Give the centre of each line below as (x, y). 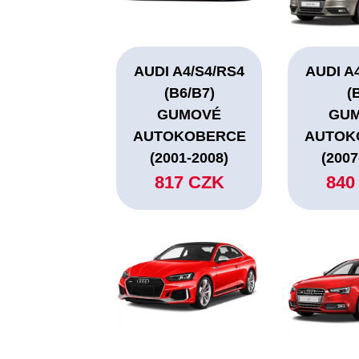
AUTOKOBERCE (189, 137)
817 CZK (189, 183)
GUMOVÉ (190, 115)
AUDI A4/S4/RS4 (190, 72)
